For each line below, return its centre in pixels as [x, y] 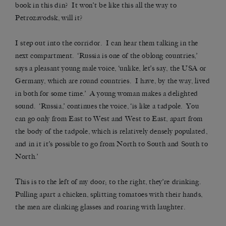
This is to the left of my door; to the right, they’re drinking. [109, 182]
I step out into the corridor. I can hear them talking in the [107, 43]
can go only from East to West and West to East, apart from [109, 119]
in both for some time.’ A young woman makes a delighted [107, 94]
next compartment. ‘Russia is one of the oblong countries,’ [106, 56]
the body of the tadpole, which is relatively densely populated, [111, 132]
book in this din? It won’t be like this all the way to [96, 6]
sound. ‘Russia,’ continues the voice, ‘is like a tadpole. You [107, 106]
